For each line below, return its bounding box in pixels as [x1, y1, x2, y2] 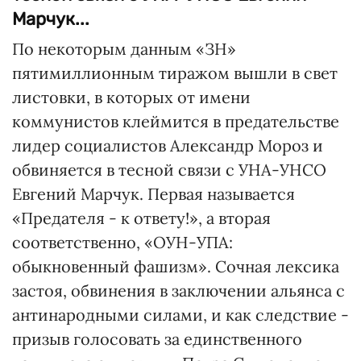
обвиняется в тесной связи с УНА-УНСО [12, 160, 326, 180]
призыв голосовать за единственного [12, 329, 302, 349]
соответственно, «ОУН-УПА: [12, 232, 233, 252]
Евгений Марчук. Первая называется [12, 184, 295, 204]
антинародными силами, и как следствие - [12, 305, 349, 325]
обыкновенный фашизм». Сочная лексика [12, 256, 339, 276]
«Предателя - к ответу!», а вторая [12, 208, 271, 228]
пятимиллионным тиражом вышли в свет [12, 63, 338, 83]
